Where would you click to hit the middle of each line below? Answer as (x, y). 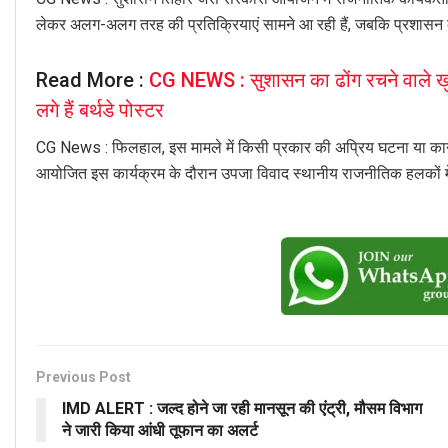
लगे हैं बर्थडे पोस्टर (100, 109)
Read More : (92, 79)
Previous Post (83, 376)
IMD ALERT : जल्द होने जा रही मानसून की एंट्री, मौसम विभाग (242, 408)
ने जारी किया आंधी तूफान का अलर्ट (160, 430)
